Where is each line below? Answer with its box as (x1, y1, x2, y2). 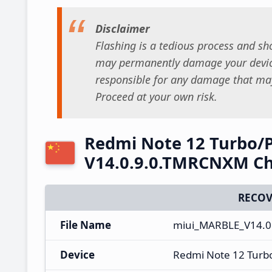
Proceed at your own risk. (95, 89, 217, 104)
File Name (60, 217, 111, 232)
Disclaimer (95, 21, 150, 36)
